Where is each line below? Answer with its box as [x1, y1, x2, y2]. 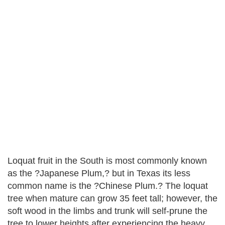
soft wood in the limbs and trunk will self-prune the [8, 206, 207, 216]
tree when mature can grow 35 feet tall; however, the [8, 193, 217, 203]
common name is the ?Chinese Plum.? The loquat [8, 181, 208, 191]
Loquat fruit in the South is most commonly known [8, 156, 207, 166]
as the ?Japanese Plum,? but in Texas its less [8, 168, 190, 178]
